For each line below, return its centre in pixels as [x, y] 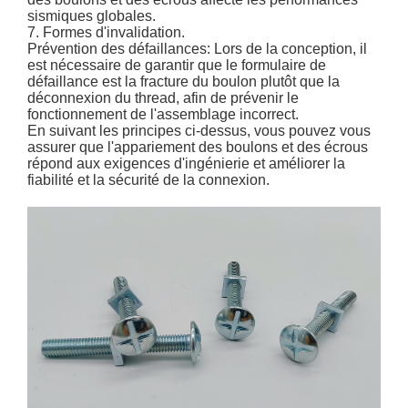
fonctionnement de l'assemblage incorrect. [163, 115]
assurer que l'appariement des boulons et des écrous [198, 148]
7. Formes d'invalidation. [107, 33]
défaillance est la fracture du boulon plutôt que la [184, 82]
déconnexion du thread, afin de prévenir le [163, 98]
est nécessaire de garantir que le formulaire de [177, 66]
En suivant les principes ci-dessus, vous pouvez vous [199, 131]
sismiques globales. [92, 16]
